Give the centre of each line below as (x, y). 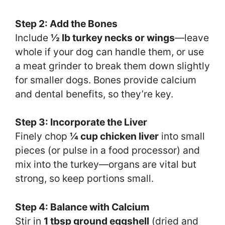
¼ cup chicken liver (114, 136)
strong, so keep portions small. (84, 179)
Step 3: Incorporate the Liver (81, 122)
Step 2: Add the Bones (66, 23)
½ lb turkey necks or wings (113, 37)
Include (33, 37)
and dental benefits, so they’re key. (94, 94)
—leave (192, 37)
